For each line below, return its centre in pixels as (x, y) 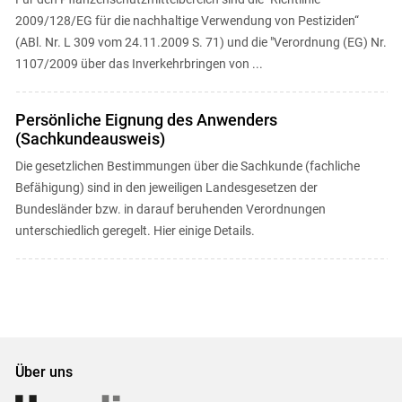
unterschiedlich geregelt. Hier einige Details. (135, 231)
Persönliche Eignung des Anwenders (146, 120)
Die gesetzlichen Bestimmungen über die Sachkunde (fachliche (187, 166)
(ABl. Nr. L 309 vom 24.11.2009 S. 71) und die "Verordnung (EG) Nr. (201, 42)
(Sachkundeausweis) (90, 139)
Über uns (44, 371)
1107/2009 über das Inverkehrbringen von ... (139, 64)
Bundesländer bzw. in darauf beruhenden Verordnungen (170, 209)
